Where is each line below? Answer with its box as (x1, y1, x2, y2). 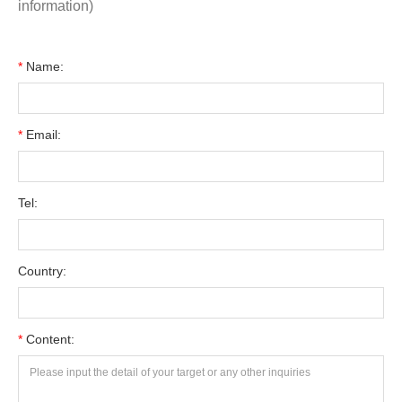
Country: (18, 263, 66, 278)
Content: (22, 331, 74, 346)
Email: (22, 127, 61, 142)
